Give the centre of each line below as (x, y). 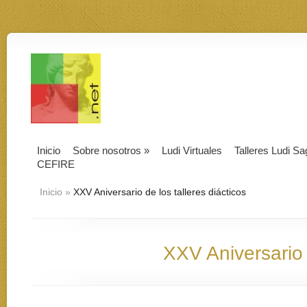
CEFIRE (56, 164)
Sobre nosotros (107, 150)
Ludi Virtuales (192, 150)
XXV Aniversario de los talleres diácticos (158, 192)
